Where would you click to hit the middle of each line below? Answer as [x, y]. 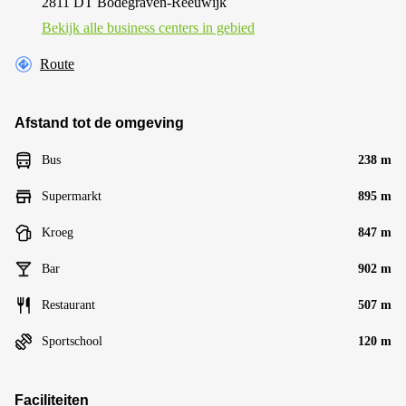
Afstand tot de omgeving [99, 123]
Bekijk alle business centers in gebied [148, 28]
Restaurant [68, 305]
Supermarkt [72, 196]
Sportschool [72, 341]
